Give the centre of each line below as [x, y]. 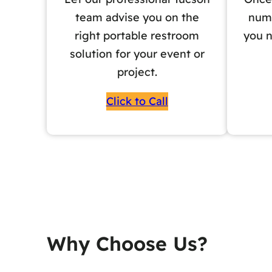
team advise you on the [137, 18]
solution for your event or [137, 54]
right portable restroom [137, 36]
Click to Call [137, 101]
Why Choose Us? [127, 244]
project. [137, 72]
